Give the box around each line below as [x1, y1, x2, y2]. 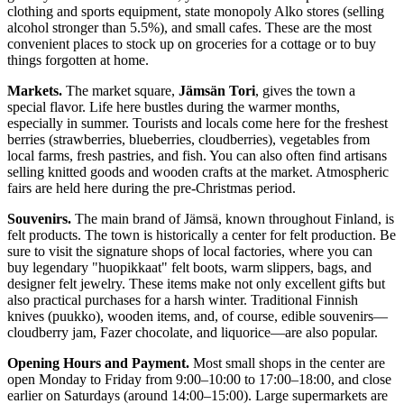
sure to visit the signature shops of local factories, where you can [7, 243, 372, 259]
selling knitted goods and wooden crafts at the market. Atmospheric [7, 163, 389, 179]
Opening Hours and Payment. [7, 354, 189, 371]
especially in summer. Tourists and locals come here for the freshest [7, 115, 388, 131]
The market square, [62, 82, 179, 98]
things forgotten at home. [7, 51, 149, 68]
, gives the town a [255, 82, 355, 98]
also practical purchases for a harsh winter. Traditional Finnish [7, 291, 358, 308]
